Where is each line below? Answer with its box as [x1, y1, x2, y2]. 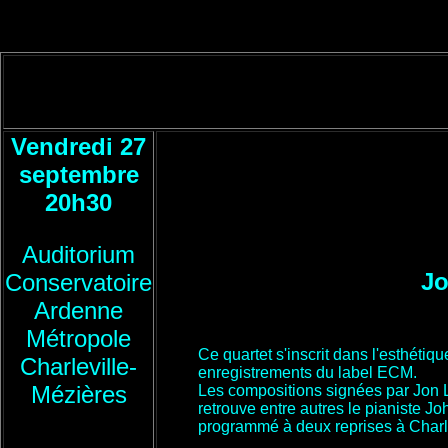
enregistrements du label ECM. [198, 364, 417, 381]
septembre [18, 161, 139, 188]
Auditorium [22, 241, 135, 268]
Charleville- [20, 353, 137, 380]
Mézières [30, 381, 127, 408]
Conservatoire [5, 269, 152, 296]
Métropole [26, 325, 131, 352]
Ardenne [34, 297, 123, 324]
